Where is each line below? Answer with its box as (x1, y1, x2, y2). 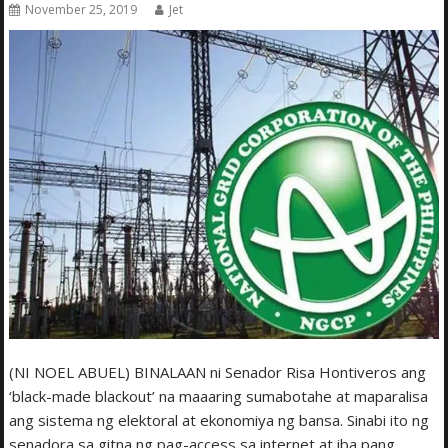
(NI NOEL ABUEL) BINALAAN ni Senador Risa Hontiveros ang (9, 361, 427, 382)
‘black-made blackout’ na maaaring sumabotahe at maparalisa (9, 385, 429, 406)
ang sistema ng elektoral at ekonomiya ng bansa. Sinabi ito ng (9, 409, 430, 430)
